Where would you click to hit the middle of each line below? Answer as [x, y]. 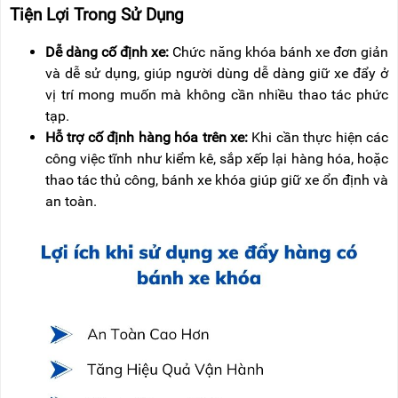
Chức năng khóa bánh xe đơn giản [281, 52]
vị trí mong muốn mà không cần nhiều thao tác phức [217, 95]
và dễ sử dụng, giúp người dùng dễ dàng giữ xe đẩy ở [217, 74]
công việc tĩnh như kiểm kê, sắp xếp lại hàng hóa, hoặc [217, 159]
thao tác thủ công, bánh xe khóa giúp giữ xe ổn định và [217, 180]
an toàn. [71, 202]
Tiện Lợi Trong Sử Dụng [97, 15]
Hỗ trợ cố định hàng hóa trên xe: [149, 138]
